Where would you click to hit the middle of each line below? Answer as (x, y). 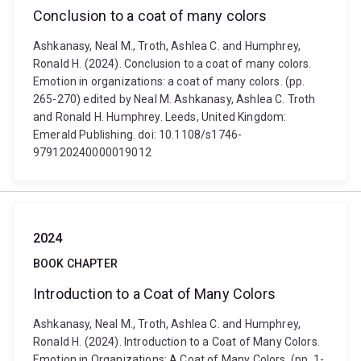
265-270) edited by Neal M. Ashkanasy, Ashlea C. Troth (174, 99)
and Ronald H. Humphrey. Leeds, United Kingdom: (160, 117)
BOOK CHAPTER (75, 263)
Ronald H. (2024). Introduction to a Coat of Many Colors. (176, 342)
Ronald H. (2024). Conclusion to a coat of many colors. (172, 64)
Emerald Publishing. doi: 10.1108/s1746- (138, 135)
